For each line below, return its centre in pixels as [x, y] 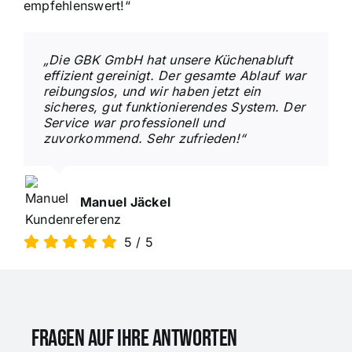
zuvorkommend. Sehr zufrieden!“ [144, 138]
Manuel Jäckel [125, 202]
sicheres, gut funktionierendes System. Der [174, 107]
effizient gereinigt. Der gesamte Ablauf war [174, 75]
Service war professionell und [134, 123]
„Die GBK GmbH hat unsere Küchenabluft [167, 60]
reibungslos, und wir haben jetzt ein [152, 91]
